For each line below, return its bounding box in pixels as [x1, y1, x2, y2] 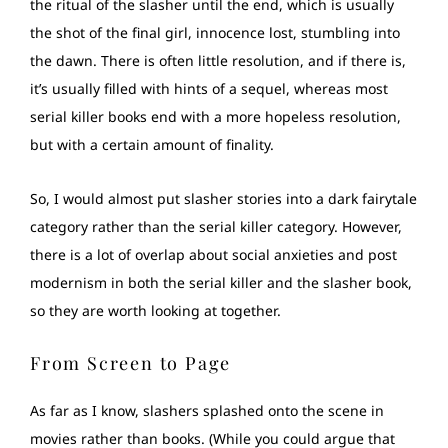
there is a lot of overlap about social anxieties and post [30, 244, 397, 264]
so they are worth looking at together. [30, 300, 281, 320]
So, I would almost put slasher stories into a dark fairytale [30, 188, 417, 208]
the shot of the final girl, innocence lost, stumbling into [30, 23, 400, 43]
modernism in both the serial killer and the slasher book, [30, 272, 412, 292]
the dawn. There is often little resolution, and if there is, [30, 51, 406, 71]
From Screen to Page [30, 350, 232, 375]
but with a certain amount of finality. [30, 135, 274, 155]
